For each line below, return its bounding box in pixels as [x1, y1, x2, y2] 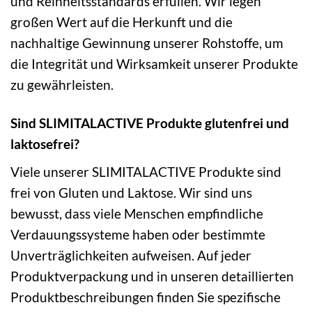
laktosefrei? [10, 136, 79, 153]
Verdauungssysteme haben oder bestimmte [10, 226, 265, 242]
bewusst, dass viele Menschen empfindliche [10, 205, 263, 221]
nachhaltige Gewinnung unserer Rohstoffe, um [10, 35, 283, 52]
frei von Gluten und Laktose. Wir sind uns [10, 184, 252, 201]
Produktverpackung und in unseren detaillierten [10, 267, 294, 284]
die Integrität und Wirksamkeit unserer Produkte [10, 56, 298, 72]
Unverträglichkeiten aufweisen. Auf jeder [10, 247, 251, 263]
